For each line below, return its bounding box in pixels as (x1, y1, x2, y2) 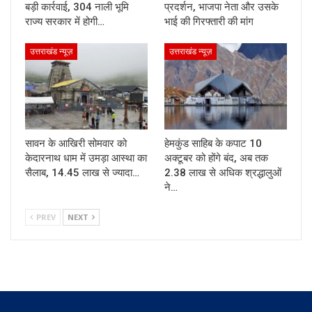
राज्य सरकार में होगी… (25, 15, 104, 29)
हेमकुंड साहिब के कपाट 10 (164, 136, 262, 150)
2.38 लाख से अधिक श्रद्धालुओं (164, 166, 281, 179)
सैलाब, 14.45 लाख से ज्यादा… (25, 166, 139, 179)
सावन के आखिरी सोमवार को (25, 136, 127, 150)
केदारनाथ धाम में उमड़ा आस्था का (25, 151, 147, 164)
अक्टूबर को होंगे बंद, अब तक (164, 151, 268, 164)
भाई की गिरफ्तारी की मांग (164, 15, 253, 29)
